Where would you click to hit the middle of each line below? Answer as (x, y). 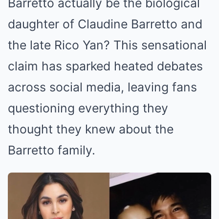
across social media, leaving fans (102, 87)
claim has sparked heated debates (105, 66)
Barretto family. (52, 150)
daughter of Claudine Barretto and (105, 24)
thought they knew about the (91, 129)
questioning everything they (88, 108)
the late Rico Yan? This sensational (107, 45)
